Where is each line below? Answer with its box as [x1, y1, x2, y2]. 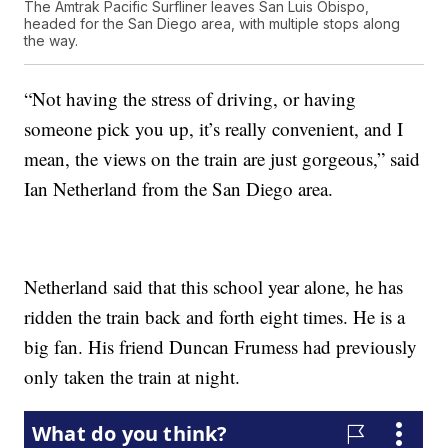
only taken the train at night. [24, 364, 241, 390]
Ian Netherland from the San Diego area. [24, 176, 334, 202]
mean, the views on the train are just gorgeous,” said [24, 146, 421, 172]
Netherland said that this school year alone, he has [24, 274, 404, 300]
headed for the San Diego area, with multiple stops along [24, 15, 401, 33]
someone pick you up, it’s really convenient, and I [24, 116, 404, 142]
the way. [24, 32, 79, 50]
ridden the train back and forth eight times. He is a [24, 304, 406, 330]
